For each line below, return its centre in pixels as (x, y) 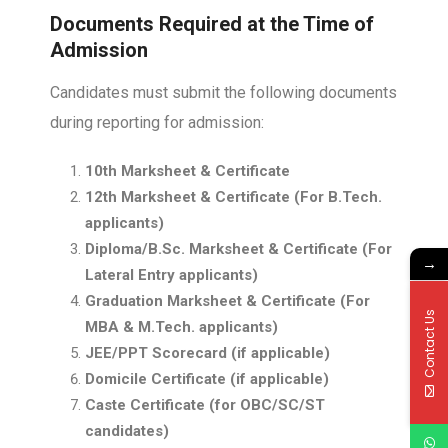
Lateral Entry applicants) (171, 275)
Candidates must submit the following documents (223, 92)
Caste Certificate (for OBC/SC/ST (205, 405)
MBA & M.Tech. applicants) (181, 327)
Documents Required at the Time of (212, 24)
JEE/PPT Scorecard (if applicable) (207, 353)
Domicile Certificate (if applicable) (207, 379)
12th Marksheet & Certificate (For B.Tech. (233, 197)
